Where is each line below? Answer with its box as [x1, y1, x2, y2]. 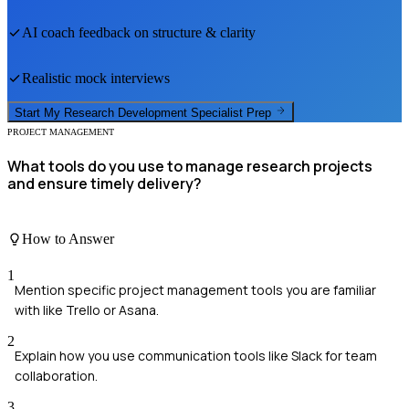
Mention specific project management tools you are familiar [15, 280, 376, 299]
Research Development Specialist [64, 105, 243, 120]
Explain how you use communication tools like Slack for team [15, 346, 377, 364]
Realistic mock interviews [22, 70, 170, 87]
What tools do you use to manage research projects [7, 155, 372, 176]
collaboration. [15, 366, 98, 384]
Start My [15, 105, 64, 120]
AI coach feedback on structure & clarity [22, 25, 256, 41]
